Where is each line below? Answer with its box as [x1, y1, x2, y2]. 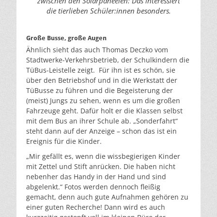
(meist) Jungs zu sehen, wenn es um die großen [26, 96, 180, 106]
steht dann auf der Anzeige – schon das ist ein [26, 126, 177, 136]
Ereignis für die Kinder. [26, 137, 102, 146]
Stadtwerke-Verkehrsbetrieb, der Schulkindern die [26, 55, 189, 65]
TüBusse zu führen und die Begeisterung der [26, 86, 173, 95]
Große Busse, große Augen [26, 34, 107, 42]
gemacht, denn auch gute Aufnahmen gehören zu [26, 192, 188, 202]
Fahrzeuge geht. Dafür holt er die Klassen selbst [26, 106, 183, 116]
